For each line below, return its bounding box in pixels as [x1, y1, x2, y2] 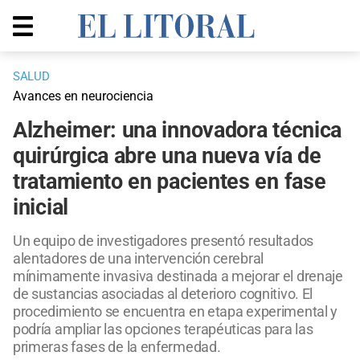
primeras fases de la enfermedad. [13, 338, 221, 356]
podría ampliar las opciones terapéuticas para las [13, 321, 313, 338]
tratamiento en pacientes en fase [13, 169, 326, 195]
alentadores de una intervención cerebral [13, 250, 264, 268]
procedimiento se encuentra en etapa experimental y [13, 303, 338, 321]
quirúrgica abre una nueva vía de [13, 143, 321, 170]
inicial [13, 194, 68, 221]
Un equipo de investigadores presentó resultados [13, 232, 313, 250]
